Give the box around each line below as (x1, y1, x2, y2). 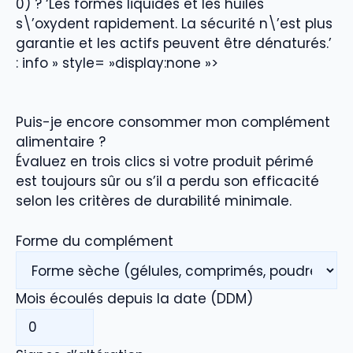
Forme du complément (16, 231, 173, 251)
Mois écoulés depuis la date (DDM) (16, 288, 253, 308)
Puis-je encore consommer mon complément (16, 113, 330, 132)
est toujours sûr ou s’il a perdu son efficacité (16, 172, 319, 191)
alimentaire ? (16, 132, 106, 152)
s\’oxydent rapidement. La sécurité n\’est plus (16, 13, 333, 33)
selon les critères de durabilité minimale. (16, 191, 292, 211)
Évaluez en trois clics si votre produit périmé (16, 152, 314, 172)
